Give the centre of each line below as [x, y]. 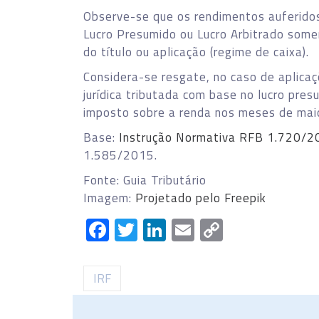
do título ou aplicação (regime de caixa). [196, 52]
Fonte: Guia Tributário [145, 180]
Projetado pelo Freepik [201, 198]
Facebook [155, 230]
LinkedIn [206, 230]
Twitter [173, 230]
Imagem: [109, 198]
